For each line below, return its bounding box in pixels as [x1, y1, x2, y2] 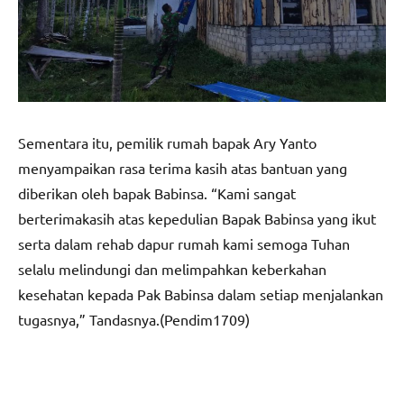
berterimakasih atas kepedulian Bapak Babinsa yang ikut [18, 208, 376, 227]
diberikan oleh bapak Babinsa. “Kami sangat [18, 183, 296, 202]
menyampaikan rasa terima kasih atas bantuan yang [18, 158, 347, 177]
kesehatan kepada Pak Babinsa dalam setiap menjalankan [18, 284, 383, 303]
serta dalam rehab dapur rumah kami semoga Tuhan [18, 234, 350, 252]
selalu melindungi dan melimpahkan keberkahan [18, 259, 326, 278]
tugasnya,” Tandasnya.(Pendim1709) [18, 309, 250, 328]
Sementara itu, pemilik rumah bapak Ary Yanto [18, 133, 317, 151]
